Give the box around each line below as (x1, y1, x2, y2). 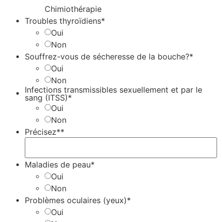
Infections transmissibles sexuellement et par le (25, 84, 202, 95)
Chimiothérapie (45, 4, 102, 14)
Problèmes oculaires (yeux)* (25, 195, 131, 206)
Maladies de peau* (25, 160, 95, 170)
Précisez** (25, 127, 64, 137)
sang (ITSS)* (25, 92, 72, 103)
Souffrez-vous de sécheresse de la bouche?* (25, 52, 193, 62)
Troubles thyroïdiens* (25, 16, 105, 26)
